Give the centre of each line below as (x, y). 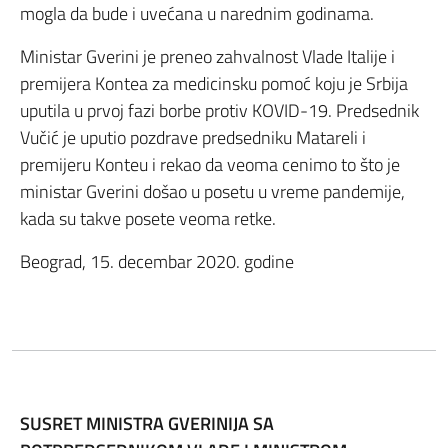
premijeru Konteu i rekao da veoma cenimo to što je (210, 164)
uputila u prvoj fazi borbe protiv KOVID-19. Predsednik (219, 110)
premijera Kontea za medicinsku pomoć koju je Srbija (214, 83)
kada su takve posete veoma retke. (148, 218)
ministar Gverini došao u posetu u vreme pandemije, (212, 191)
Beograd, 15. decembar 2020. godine (157, 261)
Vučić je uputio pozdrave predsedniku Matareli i (193, 137)
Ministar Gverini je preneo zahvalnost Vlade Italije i (207, 56)
